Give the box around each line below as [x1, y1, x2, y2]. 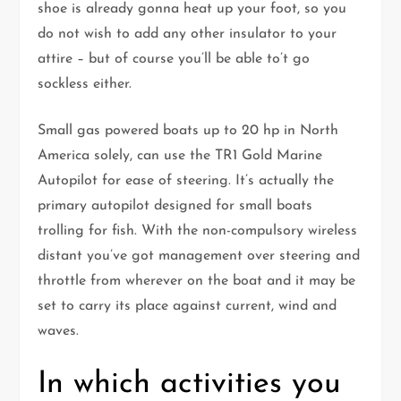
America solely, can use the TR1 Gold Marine [38, 149, 323, 164]
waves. [38, 324, 80, 339]
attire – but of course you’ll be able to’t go [38, 52, 311, 67]
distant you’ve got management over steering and [38, 249, 361, 264]
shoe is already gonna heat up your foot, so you [38, 2, 347, 17]
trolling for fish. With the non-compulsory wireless [38, 224, 358, 239]
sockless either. [38, 77, 132, 92]
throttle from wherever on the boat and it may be [38, 274, 356, 289]
